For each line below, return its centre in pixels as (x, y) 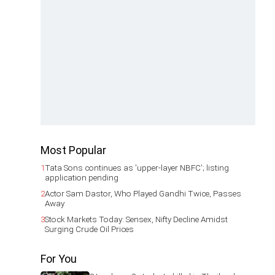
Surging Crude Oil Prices (89, 229)
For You (59, 259)
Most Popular (73, 150)
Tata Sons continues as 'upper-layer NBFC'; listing (137, 168)
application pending (82, 177)
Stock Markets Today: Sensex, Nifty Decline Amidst (136, 219)
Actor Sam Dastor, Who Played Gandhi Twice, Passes (143, 193)
